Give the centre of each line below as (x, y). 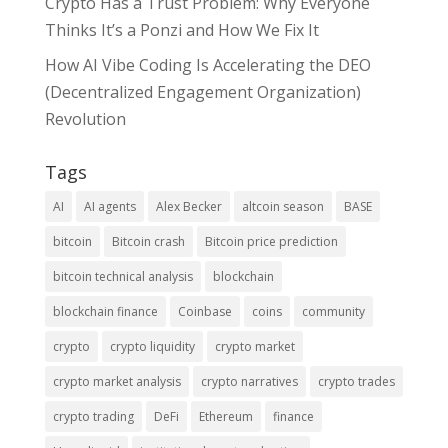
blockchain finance (105, 312)
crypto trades (356, 382)
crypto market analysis (116, 382)
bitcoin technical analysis (122, 277)
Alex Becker (188, 207)
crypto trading (93, 417)
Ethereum (225, 417)
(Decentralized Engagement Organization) (202, 92)
